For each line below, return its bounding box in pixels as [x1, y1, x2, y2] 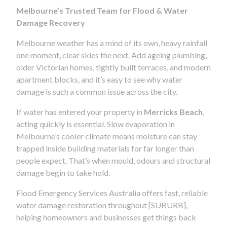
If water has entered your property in [16, 106, 144, 117]
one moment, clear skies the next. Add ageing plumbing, [16, 50, 207, 60]
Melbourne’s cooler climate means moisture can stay [16, 131, 197, 141]
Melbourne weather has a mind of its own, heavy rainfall [16, 37, 207, 48]
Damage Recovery [16, 17, 85, 27]
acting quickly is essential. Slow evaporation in [16, 119, 175, 129]
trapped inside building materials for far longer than [16, 143, 194, 153]
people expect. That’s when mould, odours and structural [16, 155, 210, 165]
